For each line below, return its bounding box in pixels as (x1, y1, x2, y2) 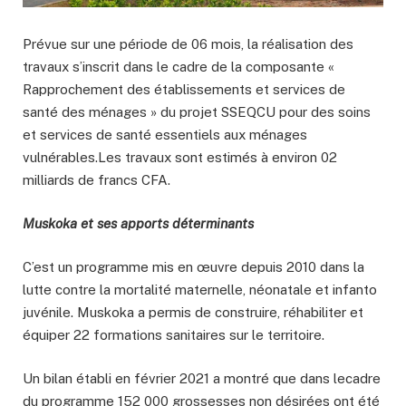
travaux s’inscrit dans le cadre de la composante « (23, 58, 334, 74)
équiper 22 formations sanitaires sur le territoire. (23, 326, 324, 343)
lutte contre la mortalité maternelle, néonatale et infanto (23, 281, 377, 297)
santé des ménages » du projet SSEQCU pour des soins (23, 103, 371, 120)
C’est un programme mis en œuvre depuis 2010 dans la (23, 258, 364, 275)
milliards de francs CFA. (23, 171, 170, 188)
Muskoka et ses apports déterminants (23, 215, 254, 231)
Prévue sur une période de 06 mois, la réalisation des (23, 35, 353, 52)
